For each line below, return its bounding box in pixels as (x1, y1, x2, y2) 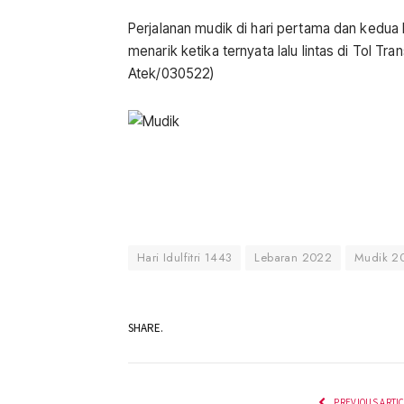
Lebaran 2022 (254, 248, 333, 266)
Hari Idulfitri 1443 (137, 248, 233, 266)
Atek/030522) (128, 64, 215, 82)
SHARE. (128, 320, 163, 336)
